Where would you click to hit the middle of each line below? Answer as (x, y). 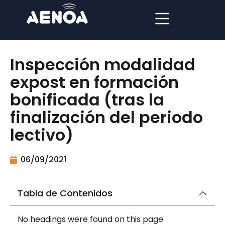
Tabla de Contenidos (65, 193)
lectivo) (42, 135)
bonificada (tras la (87, 100)
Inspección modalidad (103, 65)
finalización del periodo (106, 117)
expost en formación (94, 82)
